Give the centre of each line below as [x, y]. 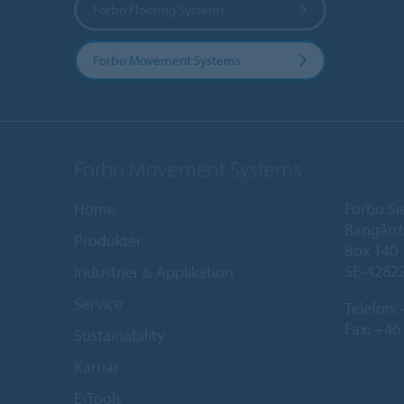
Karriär [96, 366]
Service [98, 303]
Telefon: [373, 308]
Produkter [108, 240]
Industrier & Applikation [154, 271]
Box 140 [371, 250]
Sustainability [119, 335]
